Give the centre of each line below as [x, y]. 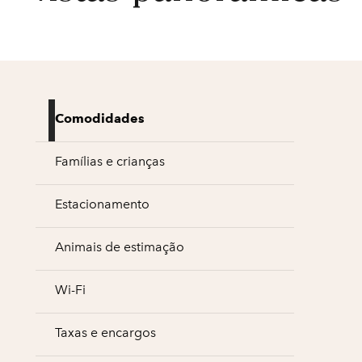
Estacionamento [102, 204]
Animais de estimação [120, 247]
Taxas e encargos [105, 333]
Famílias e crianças [110, 161]
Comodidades [100, 118]
